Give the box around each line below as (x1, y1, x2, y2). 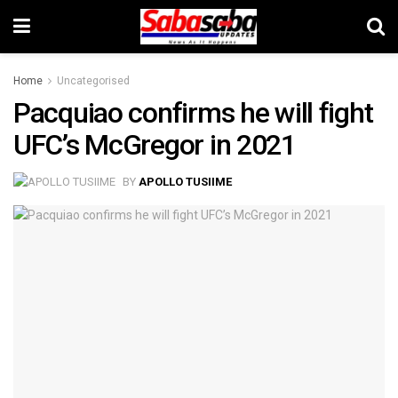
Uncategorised (57, 75, 130, 87)
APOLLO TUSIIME (139, 174, 232, 188)
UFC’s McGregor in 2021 (13, 128, 296, 162)
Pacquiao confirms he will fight (13, 96, 373, 130)
